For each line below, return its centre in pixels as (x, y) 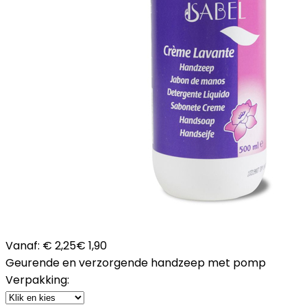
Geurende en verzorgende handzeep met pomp (136, 262)
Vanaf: (23, 245)
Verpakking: (37, 280)
